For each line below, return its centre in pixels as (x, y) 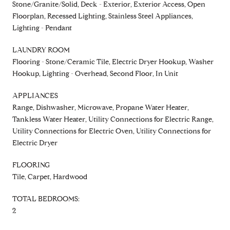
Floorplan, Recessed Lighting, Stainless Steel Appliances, (103, 16)
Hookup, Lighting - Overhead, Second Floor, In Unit (95, 73)
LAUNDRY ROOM (41, 50)
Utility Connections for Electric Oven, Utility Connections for (112, 131)
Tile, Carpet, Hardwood (50, 177)
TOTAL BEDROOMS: (46, 199)
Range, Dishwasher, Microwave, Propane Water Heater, (101, 107)
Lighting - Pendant (42, 28)
